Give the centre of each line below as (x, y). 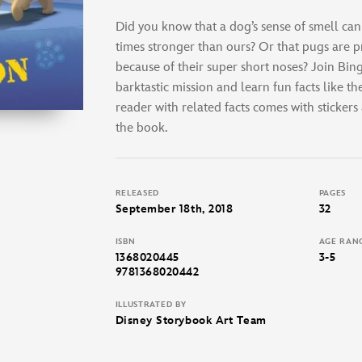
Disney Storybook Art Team (191, 320)
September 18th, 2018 (174, 208)
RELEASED (137, 193)
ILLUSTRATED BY (151, 304)
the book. (141, 128)
